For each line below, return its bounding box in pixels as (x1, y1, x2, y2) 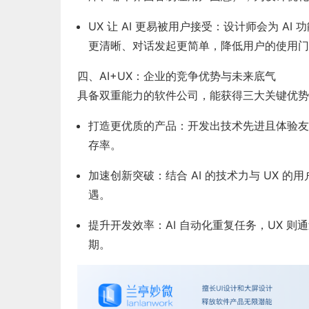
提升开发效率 (88, 218, 154, 232)
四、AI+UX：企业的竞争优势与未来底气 (77, 69, 276, 83)
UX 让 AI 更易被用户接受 (88, 19, 212, 33)
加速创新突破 (88, 168, 154, 182)
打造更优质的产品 (88, 119, 177, 132)
